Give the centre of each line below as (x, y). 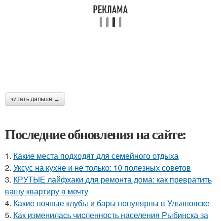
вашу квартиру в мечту (47, 191)
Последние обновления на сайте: (96, 134)
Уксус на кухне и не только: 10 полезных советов (102, 167)
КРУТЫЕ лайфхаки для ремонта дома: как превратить (112, 179)
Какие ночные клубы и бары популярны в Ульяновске (111, 203)
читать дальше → (35, 99)
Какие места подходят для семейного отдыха (96, 156)
